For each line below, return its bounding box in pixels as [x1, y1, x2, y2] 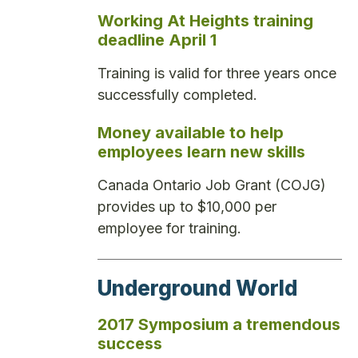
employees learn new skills [97, 142, 305, 162]
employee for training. [97, 220, 241, 237]
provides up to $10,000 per [97, 198, 276, 216]
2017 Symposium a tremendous [97, 314, 340, 334]
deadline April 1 [97, 30, 217, 50]
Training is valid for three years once [97, 64, 336, 82]
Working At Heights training [97, 10, 313, 30]
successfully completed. [97, 86, 257, 103]
